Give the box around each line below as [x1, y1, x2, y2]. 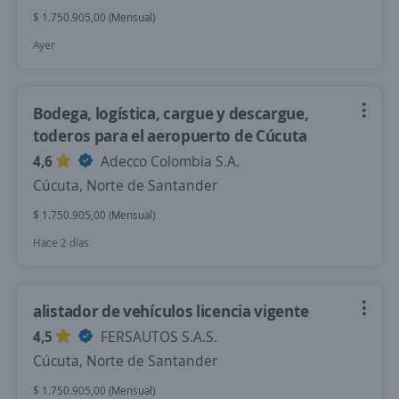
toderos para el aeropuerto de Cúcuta [33, 125, 307, 146]
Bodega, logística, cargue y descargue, [33, 102, 309, 124]
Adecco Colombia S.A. [97, 151, 240, 171]
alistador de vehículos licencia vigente [33, 300, 309, 322]
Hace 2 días [33, 235, 89, 250]
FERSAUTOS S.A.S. [97, 327, 217, 346]
